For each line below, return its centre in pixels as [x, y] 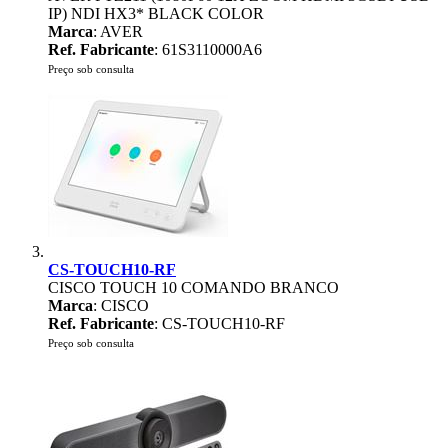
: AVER [118, 31]
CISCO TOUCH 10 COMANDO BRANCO [193, 287]
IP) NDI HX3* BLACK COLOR [156, 13]
